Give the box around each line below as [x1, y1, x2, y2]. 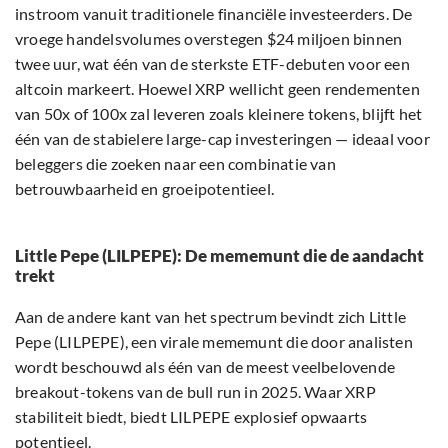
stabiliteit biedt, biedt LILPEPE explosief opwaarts [15, 407, 368, 427]
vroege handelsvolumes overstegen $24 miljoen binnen [15, 29, 403, 49]
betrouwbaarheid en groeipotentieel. [15, 179, 274, 199]
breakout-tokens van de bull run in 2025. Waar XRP [15, 382, 376, 402]
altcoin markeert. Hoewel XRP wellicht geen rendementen [15, 79, 420, 99]
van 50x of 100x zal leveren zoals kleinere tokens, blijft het [15, 104, 423, 124]
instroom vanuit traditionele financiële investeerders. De [15, 4, 413, 24]
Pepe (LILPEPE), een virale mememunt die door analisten [15, 332, 413, 352]
